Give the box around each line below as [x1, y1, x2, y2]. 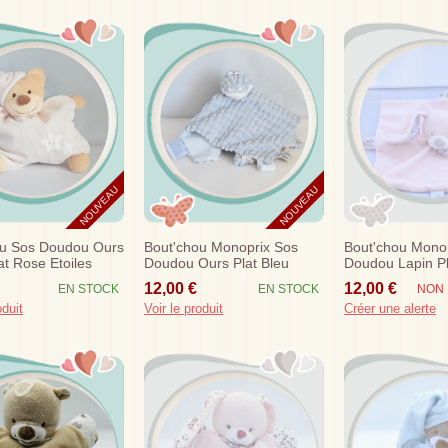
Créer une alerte [344, 300, 436, 316]
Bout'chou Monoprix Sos [144, 239, 298, 255]
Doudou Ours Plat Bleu [144, 255, 289, 271]
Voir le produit [144, 300, 223, 316]
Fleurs [344, 271, 384, 287]
